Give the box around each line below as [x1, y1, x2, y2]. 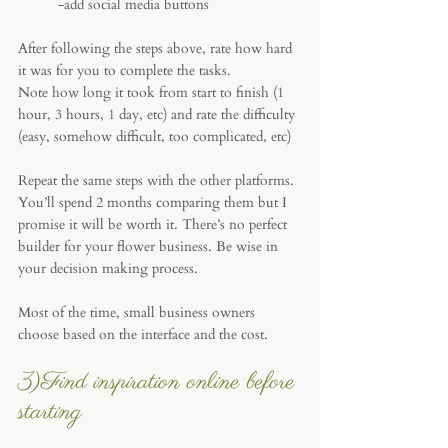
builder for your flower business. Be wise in [18, 237, 282, 256]
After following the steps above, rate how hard [18, 39, 296, 58]
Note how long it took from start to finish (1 [18, 83, 288, 102]
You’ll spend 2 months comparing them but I [18, 193, 291, 212]
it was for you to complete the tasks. [18, 61, 235, 80]
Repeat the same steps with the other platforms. [18, 171, 298, 190]
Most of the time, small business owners [18, 303, 259, 322]
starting [18, 396, 82, 429]
